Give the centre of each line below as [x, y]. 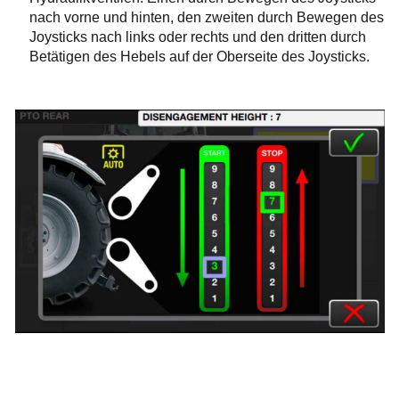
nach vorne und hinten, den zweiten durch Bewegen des [206, 17]
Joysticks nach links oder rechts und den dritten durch [197, 37]
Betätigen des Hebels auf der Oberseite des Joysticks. [199, 56]
